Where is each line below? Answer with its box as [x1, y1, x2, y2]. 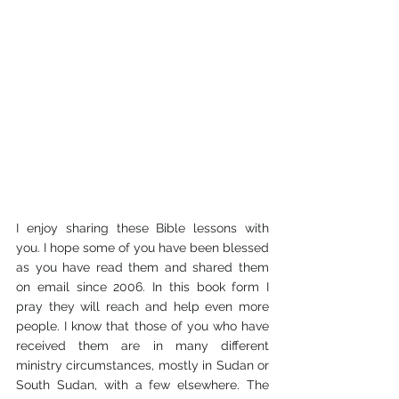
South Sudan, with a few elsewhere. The [16, 378, 269, 392]
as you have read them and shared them [16, 260, 269, 274]
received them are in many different [16, 338, 269, 353]
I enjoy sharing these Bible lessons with [16, 221, 269, 235]
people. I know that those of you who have [16, 319, 269, 333]
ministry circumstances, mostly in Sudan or [16, 358, 269, 372]
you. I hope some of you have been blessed [16, 240, 269, 255]
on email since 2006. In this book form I [16, 280, 269, 294]
